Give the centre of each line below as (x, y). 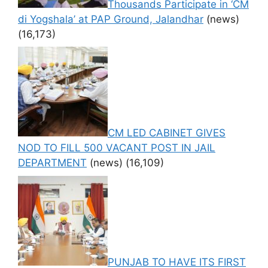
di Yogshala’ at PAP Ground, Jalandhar (111, 19)
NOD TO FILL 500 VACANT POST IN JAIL (117, 148)
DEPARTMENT (52, 163)
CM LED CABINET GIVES (167, 133)
